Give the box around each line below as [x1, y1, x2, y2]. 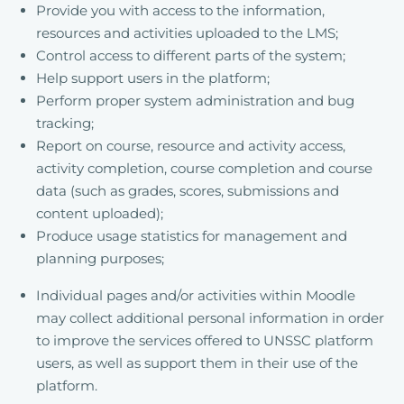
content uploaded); [36, 205, 163, 222]
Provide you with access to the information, [36, 2, 325, 19]
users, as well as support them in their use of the [36, 354, 358, 372]
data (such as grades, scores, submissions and [36, 182, 339, 199]
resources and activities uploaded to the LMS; [36, 24, 338, 41]
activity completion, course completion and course [36, 160, 372, 177]
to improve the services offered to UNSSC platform [36, 332, 373, 349]
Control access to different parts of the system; [36, 47, 345, 64]
